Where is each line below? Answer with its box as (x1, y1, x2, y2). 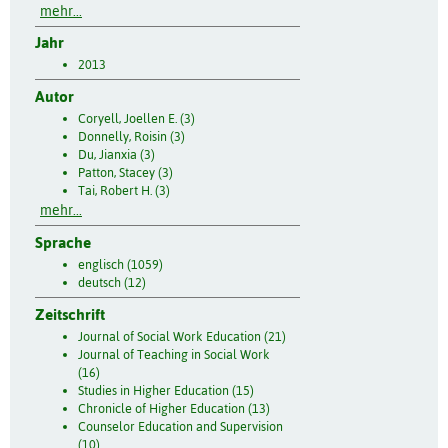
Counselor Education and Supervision (77, 418, 283, 434)
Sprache (35, 233, 91, 251)
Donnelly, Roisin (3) (77, 129, 185, 145)
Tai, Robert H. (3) (77, 183, 170, 199)
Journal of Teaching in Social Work (77, 346, 270, 362)
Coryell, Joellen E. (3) (77, 111, 195, 127)
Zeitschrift (35, 305, 105, 323)
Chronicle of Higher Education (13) (77, 400, 270, 416)
